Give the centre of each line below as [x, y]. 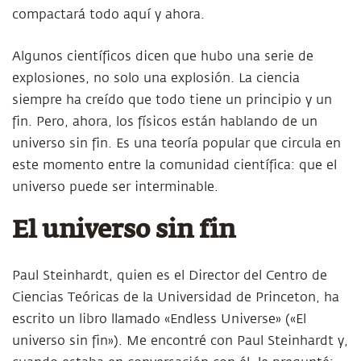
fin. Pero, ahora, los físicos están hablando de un [165, 122]
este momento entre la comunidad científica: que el [174, 165]
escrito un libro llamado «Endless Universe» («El [159, 319]
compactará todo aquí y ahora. [108, 15]
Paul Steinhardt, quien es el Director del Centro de [170, 276]
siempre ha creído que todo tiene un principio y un [172, 100]
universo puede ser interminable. [115, 187]
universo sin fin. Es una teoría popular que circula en [176, 143]
